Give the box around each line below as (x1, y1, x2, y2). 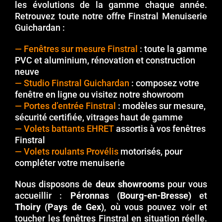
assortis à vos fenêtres (114, 123, 206, 134)
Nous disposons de (15, 179, 96, 190)
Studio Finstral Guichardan (24, 78, 129, 89)
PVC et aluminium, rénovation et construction (15, 55, 195, 66)
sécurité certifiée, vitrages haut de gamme (15, 112, 183, 123)
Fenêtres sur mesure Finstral (24, 44, 138, 55)
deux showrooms (95, 179, 165, 190)
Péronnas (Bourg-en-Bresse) (70, 190, 191, 201)
